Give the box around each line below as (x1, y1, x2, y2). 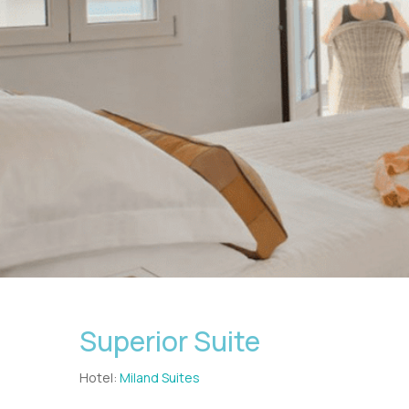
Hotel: (79, 369, 120, 386)
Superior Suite (79, 322, 260, 360)
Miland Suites (120, 369, 200, 386)
